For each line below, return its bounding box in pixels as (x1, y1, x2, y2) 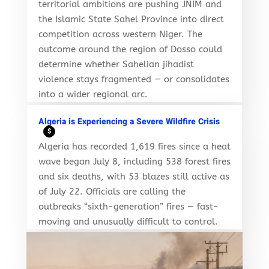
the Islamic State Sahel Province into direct (38, 13, 224, 25)
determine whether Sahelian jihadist (38, 58, 194, 70)
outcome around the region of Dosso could (38, 43, 222, 55)
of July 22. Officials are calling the (38, 186, 186, 197)
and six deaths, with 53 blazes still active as (38, 171, 229, 182)
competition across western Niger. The (38, 28, 202, 40)
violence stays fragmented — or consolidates (38, 73, 229, 85)
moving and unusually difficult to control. (38, 216, 218, 227)
